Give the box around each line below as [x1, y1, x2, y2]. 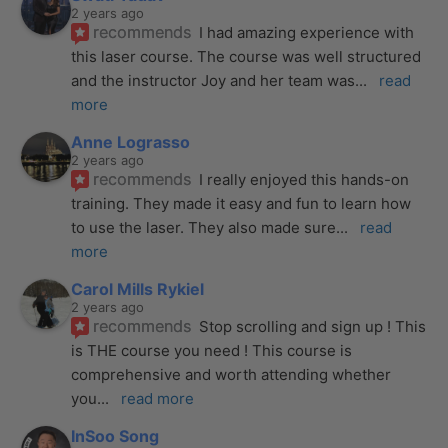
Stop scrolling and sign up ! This [199, 316, 427, 336]
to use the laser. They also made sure [71, 217, 337, 237]
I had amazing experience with [199, 22, 415, 42]
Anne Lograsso [71, 131, 191, 152]
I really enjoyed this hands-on [199, 169, 410, 189]
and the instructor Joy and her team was [71, 70, 356, 90]
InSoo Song [71, 425, 160, 446]
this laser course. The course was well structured [71, 46, 422, 66]
